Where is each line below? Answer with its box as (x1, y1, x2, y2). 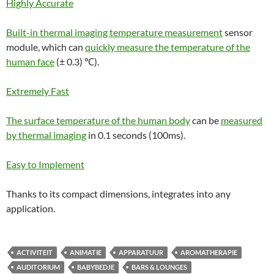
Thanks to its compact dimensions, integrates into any (6, 188, 231, 199)
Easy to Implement (6, 158, 84, 170)
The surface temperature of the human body (6, 114, 190, 126)
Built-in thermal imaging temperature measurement (6, 26, 223, 38)
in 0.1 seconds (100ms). (86, 129, 185, 141)
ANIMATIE (70, 248, 102, 256)
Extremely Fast (6, 85, 69, 97)
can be (190, 114, 221, 126)
